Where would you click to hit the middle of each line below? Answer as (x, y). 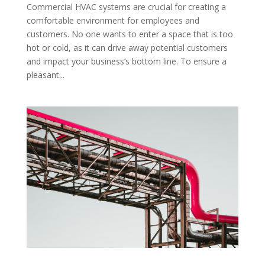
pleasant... (45, 75)
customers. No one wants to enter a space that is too (130, 34)
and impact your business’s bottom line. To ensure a (126, 61)
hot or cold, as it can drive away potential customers (127, 47)
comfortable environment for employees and (113, 20)
